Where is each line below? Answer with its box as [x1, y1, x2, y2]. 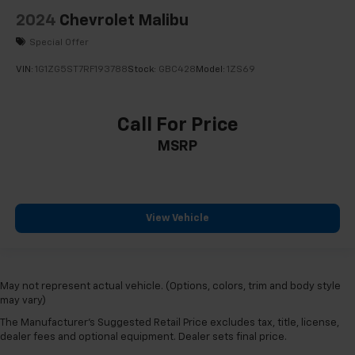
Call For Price [116, 115, 239, 135]
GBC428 [158, 65, 196, 75]
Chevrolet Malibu [59, 13, 189, 29]
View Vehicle [146, 213, 209, 224]
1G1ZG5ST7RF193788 [35, 65, 128, 75]
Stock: [128, 65, 158, 75]
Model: [196, 65, 227, 75]
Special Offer [29, 37, 89, 48]
